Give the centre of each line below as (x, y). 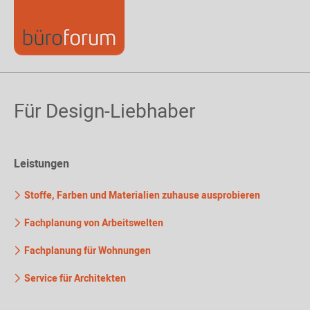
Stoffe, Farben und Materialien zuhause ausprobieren (141, 195)
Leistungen (42, 164)
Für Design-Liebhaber (104, 112)
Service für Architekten (74, 279)
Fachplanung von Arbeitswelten (93, 223)
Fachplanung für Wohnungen (86, 251)
